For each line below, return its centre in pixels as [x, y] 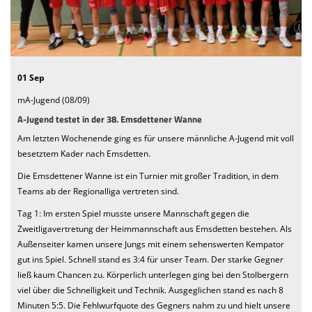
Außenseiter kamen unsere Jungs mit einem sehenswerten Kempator [151, 244]
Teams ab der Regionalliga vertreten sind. [98, 191]
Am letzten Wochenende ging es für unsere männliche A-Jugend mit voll [156, 138]
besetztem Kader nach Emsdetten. [84, 153]
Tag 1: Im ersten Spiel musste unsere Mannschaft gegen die [133, 213]
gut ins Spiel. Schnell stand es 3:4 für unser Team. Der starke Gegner [150, 259]
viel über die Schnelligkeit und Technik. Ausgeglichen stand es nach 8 [150, 290]
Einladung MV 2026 [61, 54]
